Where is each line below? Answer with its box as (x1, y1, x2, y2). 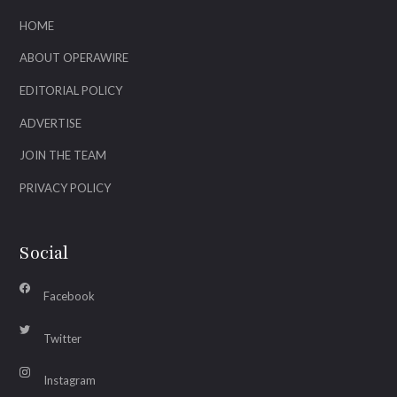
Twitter (43, 331, 82, 346)
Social (19, 241, 69, 265)
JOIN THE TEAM (19, 148, 107, 163)
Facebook (43, 289, 96, 304)
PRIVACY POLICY (19, 180, 112, 195)
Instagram (43, 373, 97, 388)
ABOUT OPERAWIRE (19, 51, 129, 66)
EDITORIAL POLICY (19, 82, 123, 97)
